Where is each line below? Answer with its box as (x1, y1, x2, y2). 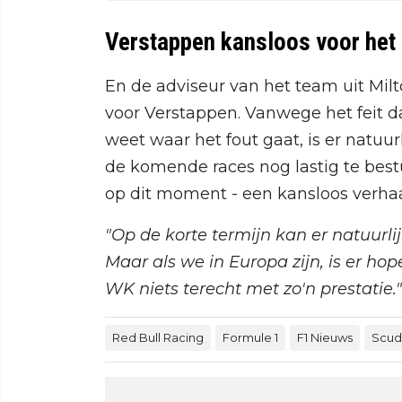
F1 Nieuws (297, 329, 353, 345)
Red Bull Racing (112, 329, 204, 345)
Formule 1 (223, 329, 278, 345)
